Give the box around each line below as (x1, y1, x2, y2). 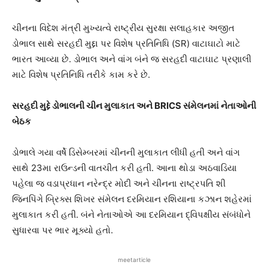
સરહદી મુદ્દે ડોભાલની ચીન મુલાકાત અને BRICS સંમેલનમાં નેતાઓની (12, 99, 256, 111)
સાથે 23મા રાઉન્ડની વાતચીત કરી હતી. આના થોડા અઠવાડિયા (12, 162, 237, 173)
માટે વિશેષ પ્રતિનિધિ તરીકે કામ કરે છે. (12, 68, 150, 80)
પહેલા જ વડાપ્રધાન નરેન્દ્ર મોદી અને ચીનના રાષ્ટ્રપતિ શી (12, 177, 226, 189)
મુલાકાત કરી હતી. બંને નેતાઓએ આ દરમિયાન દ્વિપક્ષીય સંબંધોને (12, 208, 251, 220)
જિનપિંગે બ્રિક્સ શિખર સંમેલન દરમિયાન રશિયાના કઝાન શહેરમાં (12, 193, 252, 205)
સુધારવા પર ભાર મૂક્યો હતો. (12, 224, 113, 236)
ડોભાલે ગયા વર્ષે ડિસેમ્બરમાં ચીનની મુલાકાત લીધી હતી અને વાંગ (12, 146, 240, 158)
